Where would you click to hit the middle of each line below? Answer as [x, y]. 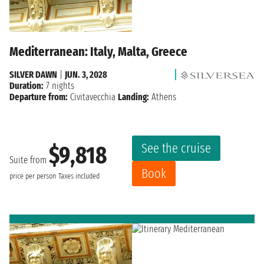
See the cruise [176, 148]
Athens [163, 97]
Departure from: [39, 97]
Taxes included [79, 176]
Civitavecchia [93, 97]
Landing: [133, 97]
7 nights [59, 86]
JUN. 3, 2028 [86, 75]
